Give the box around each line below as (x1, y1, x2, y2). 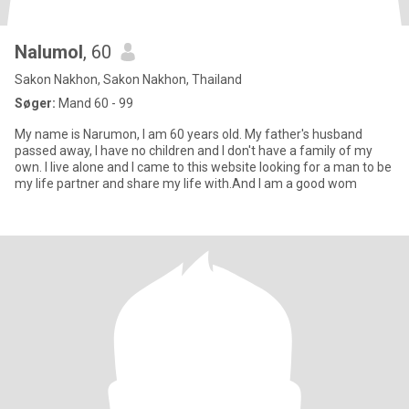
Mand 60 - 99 (56, 96, 133, 110)
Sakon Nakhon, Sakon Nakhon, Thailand (15, 72, 242, 87)
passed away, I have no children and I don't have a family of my (15, 143, 372, 158)
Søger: (15, 96, 56, 110)
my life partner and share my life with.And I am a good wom (15, 176, 357, 191)
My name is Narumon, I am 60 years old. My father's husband (15, 127, 362, 142)
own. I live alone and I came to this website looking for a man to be (15, 160, 392, 174)
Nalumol (15, 41, 83, 63)
